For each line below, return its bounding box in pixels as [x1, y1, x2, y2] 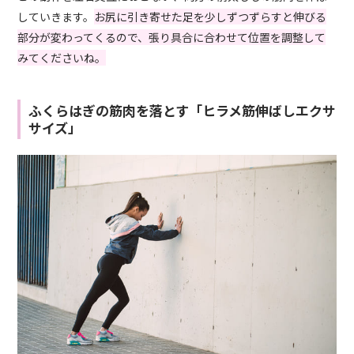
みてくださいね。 [17, 50, 107, 66]
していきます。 [17, 9, 95, 25]
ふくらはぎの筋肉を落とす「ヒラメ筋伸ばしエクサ [28, 100, 337, 121]
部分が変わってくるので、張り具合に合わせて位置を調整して [17, 29, 326, 46]
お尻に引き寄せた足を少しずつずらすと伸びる [94, 9, 327, 25]
